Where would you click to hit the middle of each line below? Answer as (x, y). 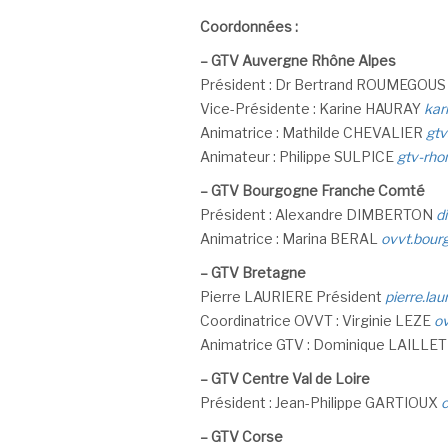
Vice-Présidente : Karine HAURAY (311, 108)
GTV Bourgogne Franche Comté (317, 190)
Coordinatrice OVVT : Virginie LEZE (316, 320)
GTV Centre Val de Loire (290, 378)
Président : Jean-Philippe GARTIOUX (320, 402)
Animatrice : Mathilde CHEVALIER (312, 132)
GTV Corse (246, 436)
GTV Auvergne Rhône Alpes (303, 60)
